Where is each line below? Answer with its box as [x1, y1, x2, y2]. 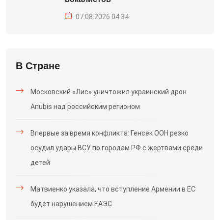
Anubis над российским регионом [30, 103, 140, 110]
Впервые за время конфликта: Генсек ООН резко [30, 129, 189, 137]
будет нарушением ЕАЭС [30, 200, 112, 208]
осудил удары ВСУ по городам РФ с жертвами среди [30, 144, 203, 152]
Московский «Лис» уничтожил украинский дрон [30, 88, 187, 96]
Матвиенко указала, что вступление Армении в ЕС [30, 185, 195, 193]
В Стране [16, 60, 60, 71]
